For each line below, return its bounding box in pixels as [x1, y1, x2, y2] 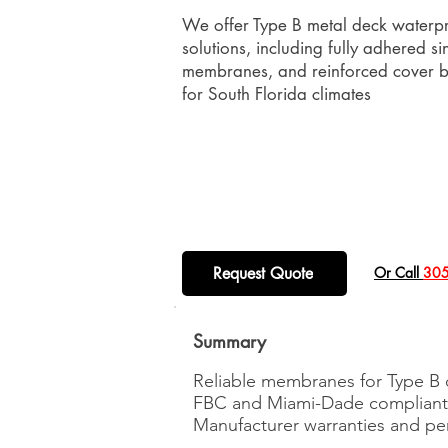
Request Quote [212, 263, 313, 284]
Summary [193, 329, 266, 353]
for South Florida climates [182, 83, 371, 105]
